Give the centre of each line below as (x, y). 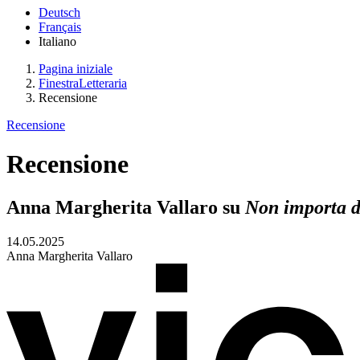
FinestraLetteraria (83, 83)
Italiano (57, 41)
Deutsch (59, 12)
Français (60, 27)
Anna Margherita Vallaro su (126, 207)
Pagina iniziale (76, 69)
